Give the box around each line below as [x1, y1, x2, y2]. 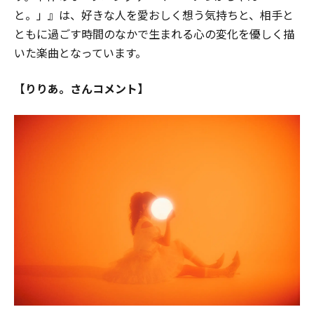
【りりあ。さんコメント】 [14, 80, 149, 97]
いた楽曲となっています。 [14, 44, 146, 62]
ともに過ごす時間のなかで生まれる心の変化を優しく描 [14, 25, 294, 43]
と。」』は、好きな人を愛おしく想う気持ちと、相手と [14, 6, 294, 24]
